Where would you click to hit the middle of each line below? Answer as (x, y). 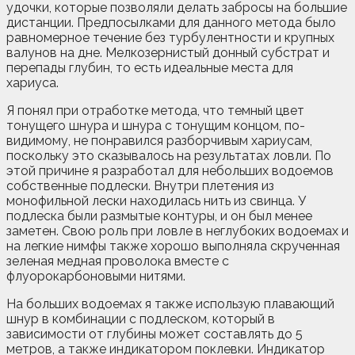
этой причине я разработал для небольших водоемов (170, 170)
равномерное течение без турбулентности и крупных (170, 37)
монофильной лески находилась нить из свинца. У (156, 200)
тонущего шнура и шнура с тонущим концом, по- (156, 125)
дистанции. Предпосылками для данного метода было (171, 22)
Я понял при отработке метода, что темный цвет (155, 110)
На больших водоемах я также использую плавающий (170, 303)
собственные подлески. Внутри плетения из (140, 185)
